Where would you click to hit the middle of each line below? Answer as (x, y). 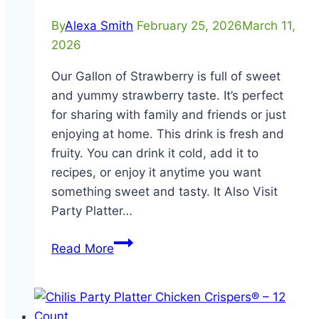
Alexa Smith (99, 26)
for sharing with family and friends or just (169, 115)
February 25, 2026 (189, 26)
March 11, (269, 26)
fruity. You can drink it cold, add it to (155, 153)
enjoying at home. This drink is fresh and (168, 134)
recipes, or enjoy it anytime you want (156, 173)
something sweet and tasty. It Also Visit (164, 192)
